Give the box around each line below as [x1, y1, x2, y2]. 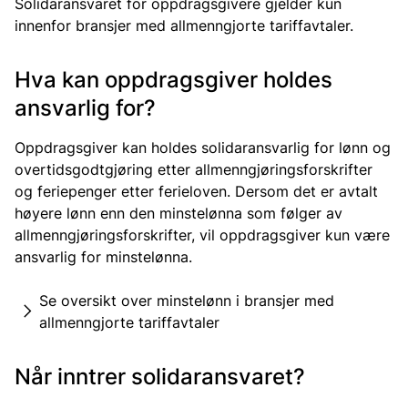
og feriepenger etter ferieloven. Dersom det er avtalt [15, 182, 378, 200]
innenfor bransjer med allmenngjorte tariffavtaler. [15, 16, 353, 35]
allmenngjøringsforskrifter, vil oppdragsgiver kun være [15, 226, 390, 244]
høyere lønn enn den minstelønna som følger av [15, 204, 342, 222]
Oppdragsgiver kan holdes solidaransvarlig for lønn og [15, 138, 391, 157]
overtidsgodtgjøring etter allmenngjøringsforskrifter [15, 160, 372, 178]
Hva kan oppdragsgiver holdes [15, 66, 332, 93]
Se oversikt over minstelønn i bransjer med [39, 291, 334, 310]
